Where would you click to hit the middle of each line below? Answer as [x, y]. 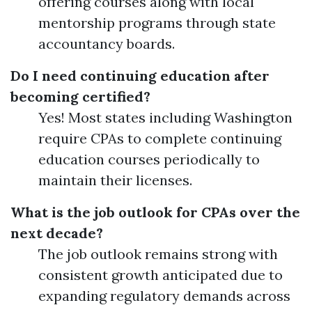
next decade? [57, 233]
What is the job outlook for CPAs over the [155, 212]
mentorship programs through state [157, 23]
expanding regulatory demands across [164, 296]
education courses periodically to [149, 159]
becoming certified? [80, 96]
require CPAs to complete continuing [160, 138]
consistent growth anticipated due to [161, 275]
